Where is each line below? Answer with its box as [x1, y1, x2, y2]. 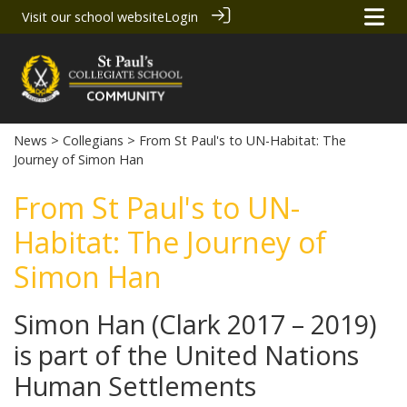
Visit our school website [22, 8, 164, 25]
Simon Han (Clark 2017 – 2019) [14, 306, 377, 342]
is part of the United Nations [14, 337, 359, 373]
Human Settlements [14, 368, 256, 404]
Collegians [63, 132, 124, 150]
